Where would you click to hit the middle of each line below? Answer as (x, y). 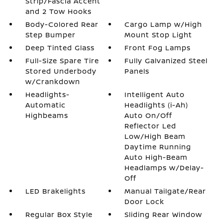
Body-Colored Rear (62, 24)
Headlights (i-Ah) (157, 105)
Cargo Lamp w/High (164, 24)
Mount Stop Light (159, 35)
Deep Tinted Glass (60, 48)
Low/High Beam (155, 136)
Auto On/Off (149, 115)
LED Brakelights (55, 191)
